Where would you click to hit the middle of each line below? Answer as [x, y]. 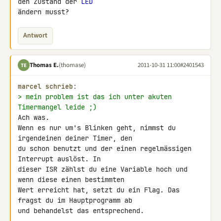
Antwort [35, 36]
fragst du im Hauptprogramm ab [77, 200]
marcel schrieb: [47, 87]
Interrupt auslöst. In [61, 159]
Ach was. [34, 117]
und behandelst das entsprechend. [81, 211]
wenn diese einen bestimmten [73, 180]
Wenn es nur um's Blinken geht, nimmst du [97, 128]
